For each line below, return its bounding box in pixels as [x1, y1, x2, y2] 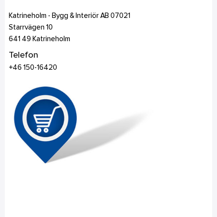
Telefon [8, 52, 38, 60]
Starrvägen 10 [8, 24, 53, 31]
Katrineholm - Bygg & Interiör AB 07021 [8, 13, 130, 19]
